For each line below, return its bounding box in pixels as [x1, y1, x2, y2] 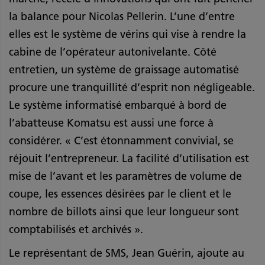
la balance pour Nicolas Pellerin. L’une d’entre [9, 9, 235, 23]
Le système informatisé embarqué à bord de [9, 98, 227, 112]
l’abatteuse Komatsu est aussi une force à [9, 116, 214, 130]
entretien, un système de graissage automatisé [9, 63, 239, 76]
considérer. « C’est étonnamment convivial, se [9, 134, 234, 147]
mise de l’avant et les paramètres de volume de [9, 169, 242, 183]
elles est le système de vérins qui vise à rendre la [9, 27, 246, 41]
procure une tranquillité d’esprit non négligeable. [9, 80, 255, 94]
